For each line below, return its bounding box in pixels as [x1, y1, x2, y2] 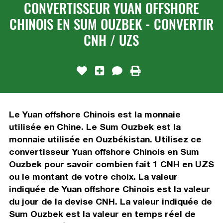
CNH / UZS [84, 29, 139, 50]
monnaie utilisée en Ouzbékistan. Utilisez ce [8, 133, 202, 144]
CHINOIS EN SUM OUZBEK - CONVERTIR [9, 13, 214, 34]
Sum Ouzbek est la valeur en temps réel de [8, 208, 196, 219]
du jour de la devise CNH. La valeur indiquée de [8, 196, 212, 207]
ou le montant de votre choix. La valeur [8, 171, 178, 182]
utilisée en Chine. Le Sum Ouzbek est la [8, 121, 181, 132]
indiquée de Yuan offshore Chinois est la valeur [8, 183, 210, 194]
